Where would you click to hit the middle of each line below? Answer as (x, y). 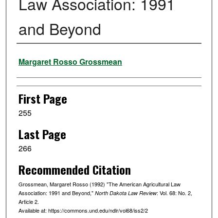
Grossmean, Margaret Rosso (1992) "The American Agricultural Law (99, 184)
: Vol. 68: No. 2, (174, 192)
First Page (43, 99)
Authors (33, 57)
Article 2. (28, 201)
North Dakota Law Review (126, 193)
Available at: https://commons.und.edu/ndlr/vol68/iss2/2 (83, 210)
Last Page (42, 134)
